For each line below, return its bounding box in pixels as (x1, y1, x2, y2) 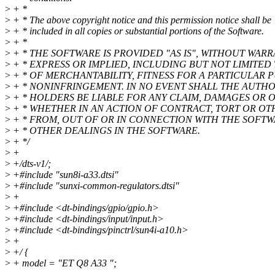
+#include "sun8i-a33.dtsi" (10, 169, 118, 180)
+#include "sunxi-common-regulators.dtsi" (10, 180, 179, 192)
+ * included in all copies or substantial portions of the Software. (10, 26, 264, 37)
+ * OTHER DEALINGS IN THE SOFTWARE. (10, 125, 200, 136)
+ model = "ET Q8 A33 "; (10, 258, 117, 269)
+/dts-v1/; (10, 158, 51, 169)
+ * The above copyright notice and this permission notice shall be (10, 15, 271, 26)
